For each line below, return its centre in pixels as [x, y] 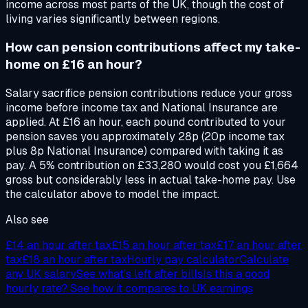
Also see [27, 219]
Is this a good [236, 274]
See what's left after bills [140, 274]
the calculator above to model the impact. [112, 194]
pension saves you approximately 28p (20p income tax [145, 136]
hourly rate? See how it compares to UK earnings [129, 288]
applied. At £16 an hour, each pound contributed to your [146, 122]
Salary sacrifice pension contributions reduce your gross [149, 93]
